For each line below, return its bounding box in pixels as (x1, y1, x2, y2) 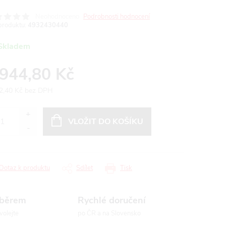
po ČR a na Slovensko (78, 209, 141, 218)
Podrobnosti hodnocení (83, 12, 150, 21)
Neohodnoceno (35, 12, 79, 21)
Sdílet (76, 163, 93, 173)
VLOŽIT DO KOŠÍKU (68, 116, 143, 127)
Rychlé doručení (78, 194, 146, 206)
